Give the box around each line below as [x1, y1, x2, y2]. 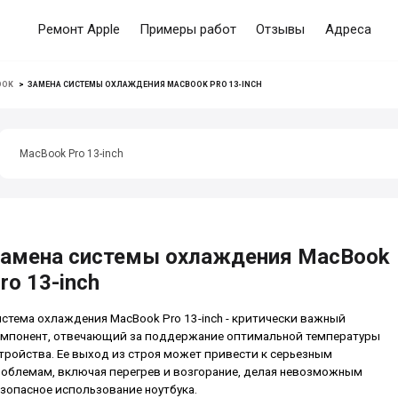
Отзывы [256, 21, 306, 38]
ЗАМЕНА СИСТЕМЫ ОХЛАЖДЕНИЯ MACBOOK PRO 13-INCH [28, 80, 263, 90]
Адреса [324, 21, 371, 38]
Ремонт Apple [37, 21, 120, 38]
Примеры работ [139, 21, 236, 38]
